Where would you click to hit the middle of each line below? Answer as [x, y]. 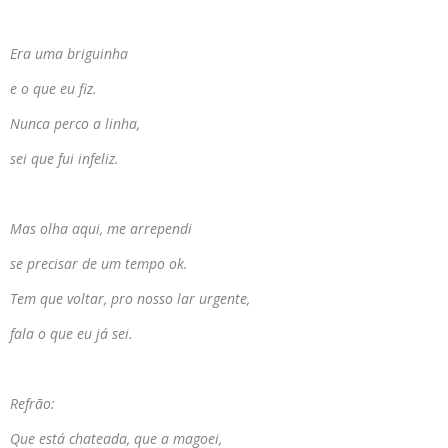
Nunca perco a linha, [75, 124]
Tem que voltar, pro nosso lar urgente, [130, 299]
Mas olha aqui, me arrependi [101, 229]
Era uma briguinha [69, 54]
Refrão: [32, 404]
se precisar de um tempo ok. [99, 264]
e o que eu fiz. [53, 89]
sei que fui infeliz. [64, 159]
